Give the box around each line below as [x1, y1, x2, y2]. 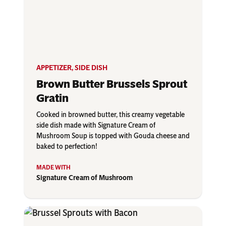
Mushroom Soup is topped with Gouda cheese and [36, 132, 190, 141]
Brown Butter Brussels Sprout [36, 77, 187, 91]
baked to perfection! [36, 142, 97, 151]
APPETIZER [36, 64, 72, 73]
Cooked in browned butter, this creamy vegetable [36, 110, 185, 120]
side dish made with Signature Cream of [36, 121, 155, 130]
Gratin [36, 91, 69, 105]
